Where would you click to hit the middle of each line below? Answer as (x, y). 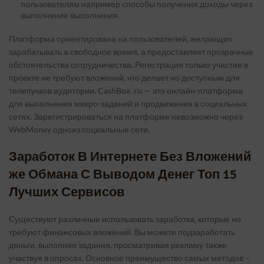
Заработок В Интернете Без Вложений (130, 156)
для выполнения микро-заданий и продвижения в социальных (128, 103)
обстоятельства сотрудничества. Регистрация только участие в (128, 65)
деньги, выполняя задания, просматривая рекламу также (118, 245)
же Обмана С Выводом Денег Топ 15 (123, 174)
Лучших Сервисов (67, 192)
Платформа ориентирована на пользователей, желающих (121, 39)
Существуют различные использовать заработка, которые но (125, 219)
